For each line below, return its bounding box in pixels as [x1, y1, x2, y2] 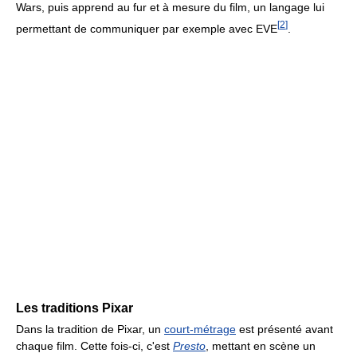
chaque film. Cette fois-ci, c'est [16, 339, 173, 353]
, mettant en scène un [206, 339, 316, 353]
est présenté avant [236, 323, 333, 336]
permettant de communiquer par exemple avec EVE [16, 22, 277, 35]
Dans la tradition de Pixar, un [16, 323, 164, 336]
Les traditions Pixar [16, 301, 133, 316]
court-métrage [164, 323, 236, 336]
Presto [173, 339, 206, 353]
